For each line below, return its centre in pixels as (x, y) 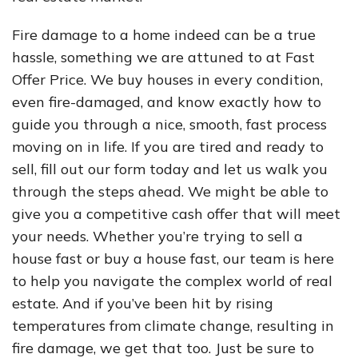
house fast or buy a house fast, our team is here (173, 259)
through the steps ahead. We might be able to (170, 191)
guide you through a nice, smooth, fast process (169, 124)
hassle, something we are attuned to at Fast (163, 57)
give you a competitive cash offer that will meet (176, 214)
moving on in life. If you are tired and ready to (168, 147)
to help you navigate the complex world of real (172, 281)
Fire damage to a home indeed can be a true (164, 35)
